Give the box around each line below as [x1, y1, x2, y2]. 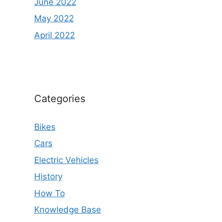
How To [34, 188, 65, 198]
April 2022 [34, 30, 75, 40]
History [34, 171, 62, 181]
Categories [34, 92, 85, 105]
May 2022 [34, 13, 74, 23]
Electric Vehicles [34, 155, 99, 165]
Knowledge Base [34, 205, 101, 215]
